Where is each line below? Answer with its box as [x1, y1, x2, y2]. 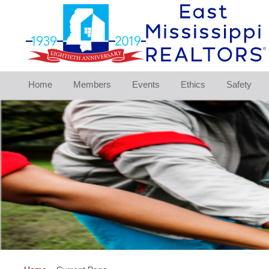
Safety [226, 79, 252, 90]
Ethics [180, 79, 205, 90]
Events [131, 79, 160, 90]
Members [73, 79, 112, 90]
